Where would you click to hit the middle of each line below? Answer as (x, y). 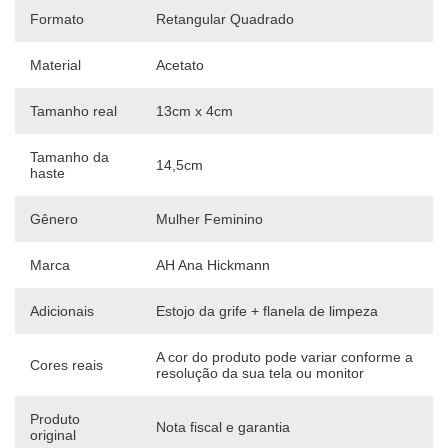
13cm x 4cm (194, 111)
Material (55, 65)
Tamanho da (69, 157)
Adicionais (62, 311)
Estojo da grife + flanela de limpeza (267, 311)
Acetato (180, 65)
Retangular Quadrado (225, 19)
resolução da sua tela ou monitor (260, 373)
